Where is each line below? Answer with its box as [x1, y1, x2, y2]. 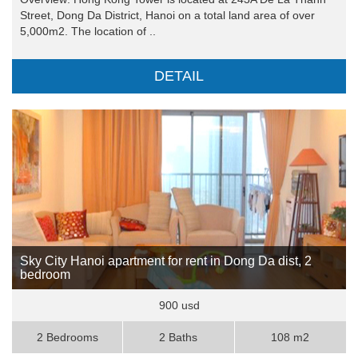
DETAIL [154, 68, 204, 85]
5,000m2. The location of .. [20, 25, 156, 38]
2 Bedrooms [36, 331, 98, 344]
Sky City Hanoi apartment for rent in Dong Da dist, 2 [20, 254, 312, 268]
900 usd [158, 299, 200, 312]
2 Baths [159, 331, 198, 344]
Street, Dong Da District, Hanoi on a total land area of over [20, 9, 315, 22]
